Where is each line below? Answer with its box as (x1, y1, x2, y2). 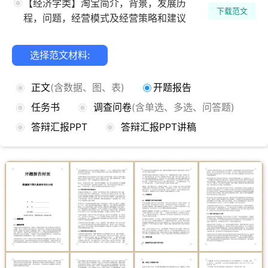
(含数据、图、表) (50, 81, 124, 94)
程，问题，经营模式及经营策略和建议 (23, 12, 187, 25)
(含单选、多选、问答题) (131, 101, 234, 114)
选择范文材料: (29, 49, 90, 62)
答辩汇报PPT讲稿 (120, 121, 196, 133)
